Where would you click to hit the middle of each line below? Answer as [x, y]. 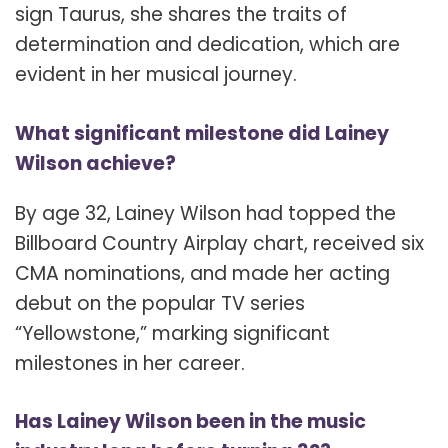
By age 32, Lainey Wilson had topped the [205, 213]
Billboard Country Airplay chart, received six [219, 243]
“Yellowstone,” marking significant [172, 333]
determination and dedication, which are [207, 45]
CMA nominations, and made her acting [202, 273]
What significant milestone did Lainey [202, 133]
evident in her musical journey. [156, 75]
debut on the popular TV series [160, 303]
